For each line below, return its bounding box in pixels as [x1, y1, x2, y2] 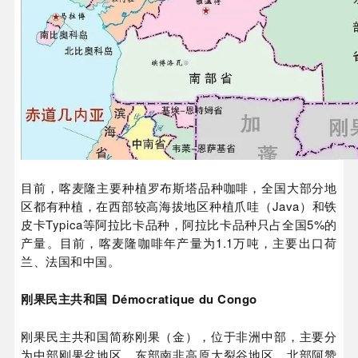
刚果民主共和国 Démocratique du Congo [21, 290, 257, 308]
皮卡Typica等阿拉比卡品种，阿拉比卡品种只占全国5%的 [21, 216, 337, 233]
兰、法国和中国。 [21, 253, 121, 270]
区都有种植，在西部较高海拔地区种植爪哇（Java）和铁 [21, 197, 337, 215]
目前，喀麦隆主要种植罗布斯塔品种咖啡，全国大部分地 [21, 179, 337, 197]
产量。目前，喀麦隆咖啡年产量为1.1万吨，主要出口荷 [21, 234, 337, 252]
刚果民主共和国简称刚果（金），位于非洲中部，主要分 [21, 328, 337, 345]
